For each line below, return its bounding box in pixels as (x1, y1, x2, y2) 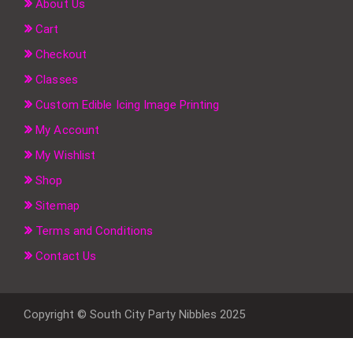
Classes (35, 72, 78, 87)
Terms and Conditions (35, 224, 154, 239)
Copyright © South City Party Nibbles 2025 (24, 307, 245, 322)
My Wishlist (35, 148, 96, 163)
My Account (35, 123, 100, 138)
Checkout (35, 47, 87, 62)
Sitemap (35, 199, 80, 214)
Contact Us (35, 249, 97, 264)
